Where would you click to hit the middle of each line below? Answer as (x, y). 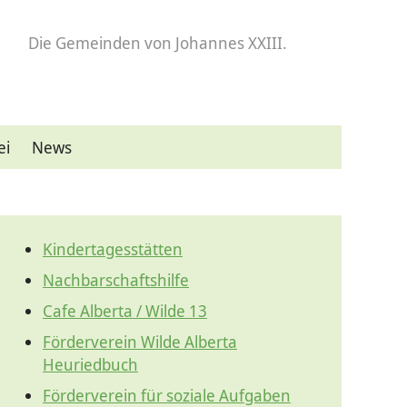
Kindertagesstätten (113, 249)
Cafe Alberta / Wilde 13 (125, 311)
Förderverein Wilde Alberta (140, 342)
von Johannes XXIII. (216, 43)
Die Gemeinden (86, 43)
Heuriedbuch (90, 364)
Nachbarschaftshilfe (116, 280)
